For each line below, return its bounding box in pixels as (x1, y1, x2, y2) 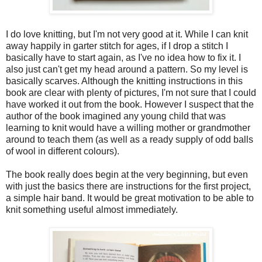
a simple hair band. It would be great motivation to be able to (6, 192, 254, 203)
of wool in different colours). (6, 146, 119, 156)
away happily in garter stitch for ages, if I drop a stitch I (6, 40, 228, 51)
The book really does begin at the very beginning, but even (6, 169, 248, 180)
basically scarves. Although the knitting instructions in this (6, 75, 243, 86)
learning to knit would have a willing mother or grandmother (6, 122, 250, 133)
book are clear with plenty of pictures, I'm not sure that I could (6, 87, 256, 98)
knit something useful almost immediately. (6, 204, 178, 215)
